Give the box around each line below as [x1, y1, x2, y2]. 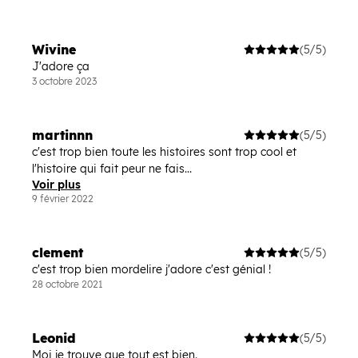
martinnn [32, 127, 93, 143]
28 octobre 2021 [32, 278, 103, 290]
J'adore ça [32, 59, 89, 74]
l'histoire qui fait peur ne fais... [32, 161, 192, 176]
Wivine [32, 42, 76, 58]
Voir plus [32, 177, 81, 192]
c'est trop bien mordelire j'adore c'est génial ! [32, 262, 271, 276]
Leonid [32, 330, 76, 346]
